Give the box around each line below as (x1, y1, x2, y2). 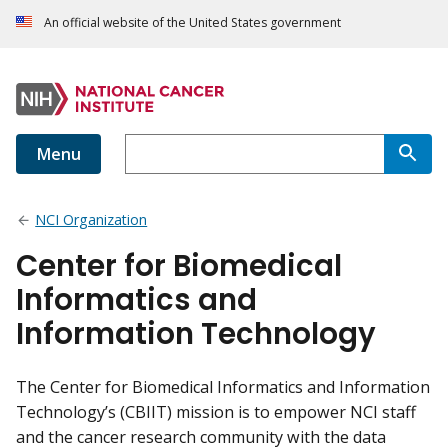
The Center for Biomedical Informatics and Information (16, 376, 430, 399)
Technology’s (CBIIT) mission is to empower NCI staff (16, 401, 416, 424)
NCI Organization (35, 210, 148, 230)
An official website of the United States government (44, 14, 341, 32)
